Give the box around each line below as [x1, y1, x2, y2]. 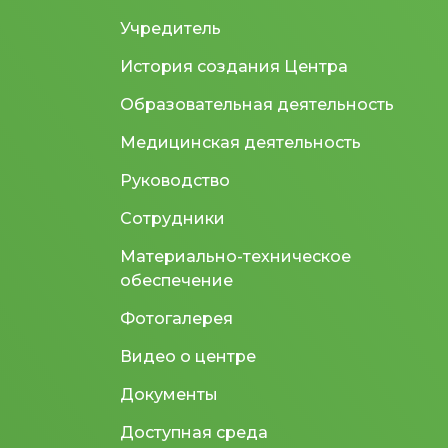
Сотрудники [120, 208, 225, 228]
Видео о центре [120, 346, 256, 366]
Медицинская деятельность [120, 132, 361, 152]
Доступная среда [120, 422, 268, 442]
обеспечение [120, 270, 233, 290]
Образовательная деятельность [120, 94, 394, 114]
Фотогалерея [120, 308, 233, 328]
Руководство [120, 170, 230, 190]
